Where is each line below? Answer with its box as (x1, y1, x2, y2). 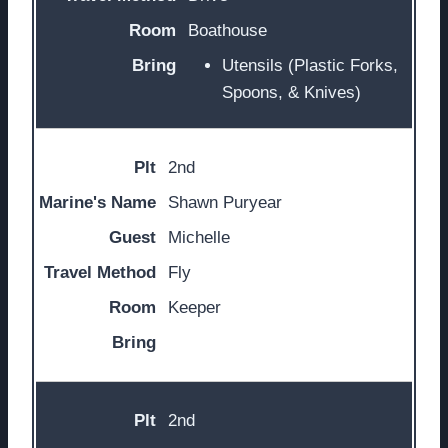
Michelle (168, 228, 230, 248)
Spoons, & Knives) (222, 83, 361, 103)
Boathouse (188, 21, 267, 41)
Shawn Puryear (168, 193, 282, 213)
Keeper (168, 298, 221, 318)
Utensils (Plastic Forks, (222, 56, 398, 76)
